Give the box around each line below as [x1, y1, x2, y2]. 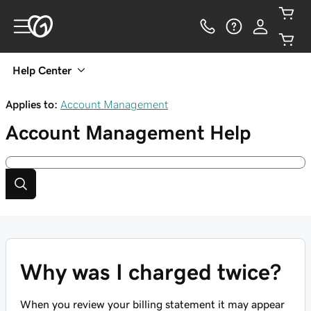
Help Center [12, 65, 72, 76]
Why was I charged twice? [20, 261, 281, 283]
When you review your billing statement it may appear [20, 299, 285, 310]
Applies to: [6, 99, 58, 110]
